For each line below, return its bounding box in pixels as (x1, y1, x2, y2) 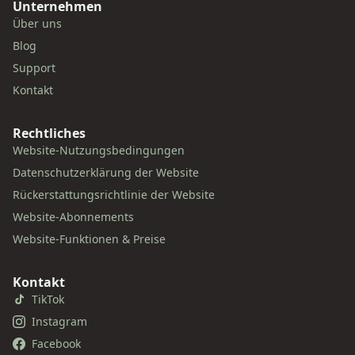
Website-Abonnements (13, 209, 134, 224)
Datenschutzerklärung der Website (13, 165, 199, 180)
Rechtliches (13, 124, 86, 142)
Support (13, 60, 55, 75)
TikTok (32, 292, 64, 307)
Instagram (32, 314, 87, 329)
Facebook (32, 336, 81, 351)
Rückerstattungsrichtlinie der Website (13, 187, 215, 202)
